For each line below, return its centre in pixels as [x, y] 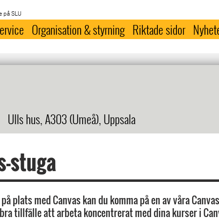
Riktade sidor [159, 29]
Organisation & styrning [78, 29]
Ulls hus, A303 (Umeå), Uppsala [72, 119]
